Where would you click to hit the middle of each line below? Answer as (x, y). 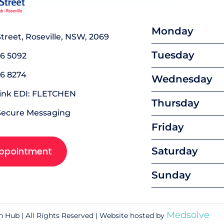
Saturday (175, 151)
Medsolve (188, 215)
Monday (172, 31)
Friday (168, 127)
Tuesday (173, 55)
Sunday (171, 175)
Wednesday (182, 79)
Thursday (175, 103)
